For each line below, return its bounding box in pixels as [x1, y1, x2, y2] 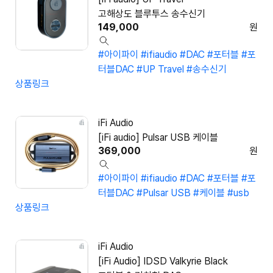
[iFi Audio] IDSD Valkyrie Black [98, 255, 228, 268]
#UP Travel [136, 63, 184, 76]
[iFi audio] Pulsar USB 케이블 [98, 132, 218, 144]
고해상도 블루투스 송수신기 [98, 8, 205, 20]
